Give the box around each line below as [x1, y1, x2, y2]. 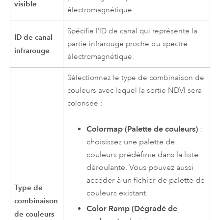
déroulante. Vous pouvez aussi [86, 162, 194, 172]
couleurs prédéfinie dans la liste [86, 149, 199, 160]
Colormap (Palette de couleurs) [86, 124, 198, 134]
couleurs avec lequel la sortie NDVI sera [67, 85, 202, 95]
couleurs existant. [86, 188, 148, 198]
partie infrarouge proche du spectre [67, 39, 188, 49]
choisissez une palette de [86, 137, 175, 147]
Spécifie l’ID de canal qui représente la [67, 26, 198, 36]
